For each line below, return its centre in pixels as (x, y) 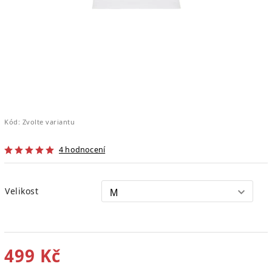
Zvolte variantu (48, 121)
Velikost (22, 191)
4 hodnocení (82, 149)
